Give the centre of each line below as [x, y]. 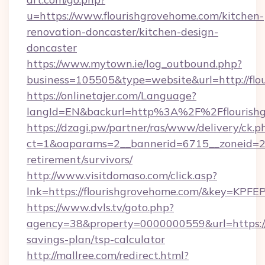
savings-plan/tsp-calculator [96, 239]
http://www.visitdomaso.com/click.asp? [122, 175]
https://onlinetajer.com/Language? [112, 96]
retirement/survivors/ [80, 159]
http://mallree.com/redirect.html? [108, 255]
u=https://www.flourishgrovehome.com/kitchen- [145, 16]
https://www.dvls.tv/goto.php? [100, 207]
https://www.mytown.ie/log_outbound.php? [134, 64]
